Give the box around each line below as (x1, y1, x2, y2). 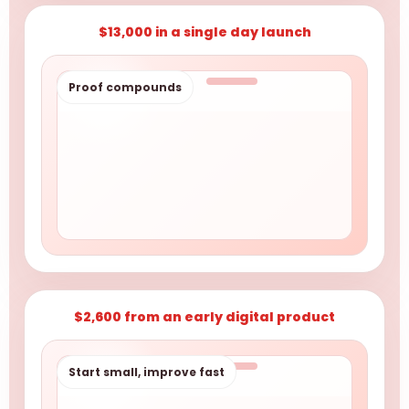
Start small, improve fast (68, 364, 225, 380)
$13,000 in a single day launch (98, 23, 311, 41)
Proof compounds (68, 79, 182, 95)
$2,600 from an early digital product (74, 308, 335, 326)
